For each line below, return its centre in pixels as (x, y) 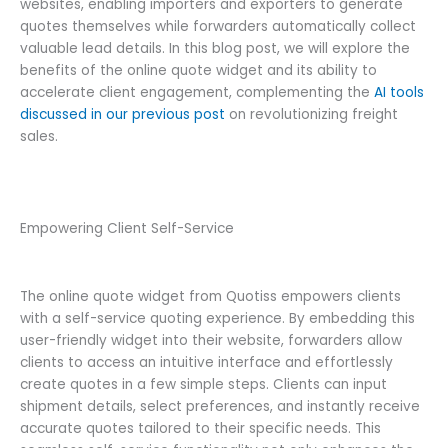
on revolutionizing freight (311, 115)
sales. (39, 137)
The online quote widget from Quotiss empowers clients (210, 297)
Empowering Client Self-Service (127, 229)
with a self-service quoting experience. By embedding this (217, 319)
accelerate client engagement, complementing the (197, 93)
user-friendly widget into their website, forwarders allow (211, 341)
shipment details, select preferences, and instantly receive (220, 407)
